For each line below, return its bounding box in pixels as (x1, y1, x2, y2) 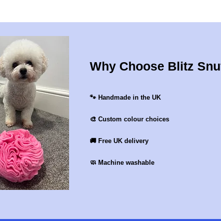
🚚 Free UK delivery (90, 137, 148, 145)
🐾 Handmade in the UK (90, 94, 161, 102)
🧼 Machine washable (90, 159, 154, 167)
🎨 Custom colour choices (90, 115, 169, 123)
